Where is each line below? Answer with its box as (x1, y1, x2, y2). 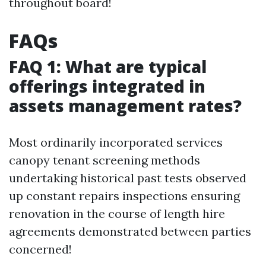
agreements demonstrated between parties (9, 224, 251, 239)
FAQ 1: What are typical (9, 55, 207, 78)
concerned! (9, 242, 72, 256)
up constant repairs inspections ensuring (9, 188, 240, 203)
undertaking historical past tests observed (9, 170, 246, 185)
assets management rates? (9, 94, 242, 117)
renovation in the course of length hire (9, 206, 225, 221)
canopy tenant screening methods (9, 153, 200, 167)
